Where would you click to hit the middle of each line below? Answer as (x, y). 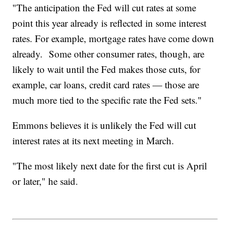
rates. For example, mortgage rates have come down (113, 38)
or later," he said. (47, 181)
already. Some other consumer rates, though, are (109, 53)
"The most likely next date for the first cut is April (110, 165)
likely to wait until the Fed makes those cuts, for (107, 69)
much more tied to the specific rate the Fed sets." (107, 100)
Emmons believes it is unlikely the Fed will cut (104, 125)
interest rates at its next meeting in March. (95, 140)
